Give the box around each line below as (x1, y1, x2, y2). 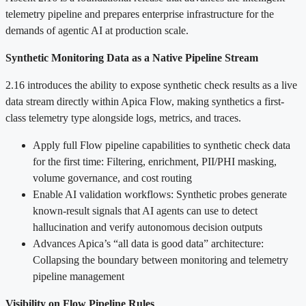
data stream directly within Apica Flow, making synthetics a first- (5, 95, 284, 107)
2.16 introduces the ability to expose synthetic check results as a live (5, 79, 297, 91)
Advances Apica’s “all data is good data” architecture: (33, 237, 264, 249)
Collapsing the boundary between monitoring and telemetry (33, 253, 288, 266)
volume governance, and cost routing (33, 171, 192, 184)
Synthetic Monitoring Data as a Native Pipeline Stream (5, 51, 258, 64)
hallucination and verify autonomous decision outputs (33, 221, 262, 233)
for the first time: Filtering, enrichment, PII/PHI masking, (33, 155, 277, 167)
